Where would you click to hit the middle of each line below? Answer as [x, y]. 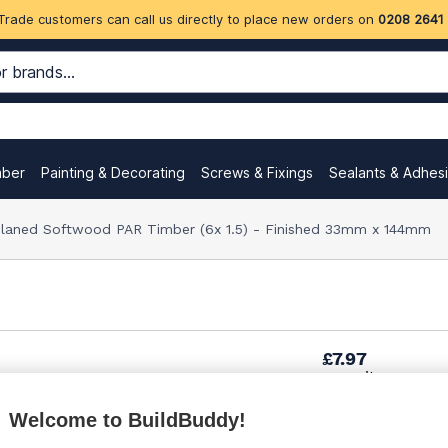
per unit [344, 376]
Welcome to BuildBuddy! [127, 420]
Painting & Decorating [113, 172]
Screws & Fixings [257, 172]
